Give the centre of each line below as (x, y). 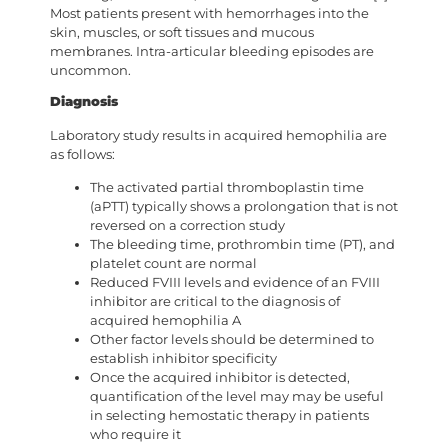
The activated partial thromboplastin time (227, 188)
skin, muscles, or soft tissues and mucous (182, 32)
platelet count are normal (173, 264)
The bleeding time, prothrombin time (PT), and (242, 245)
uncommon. (90, 70)
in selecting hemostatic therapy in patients (229, 416)
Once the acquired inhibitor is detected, (220, 378)
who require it (135, 435)
